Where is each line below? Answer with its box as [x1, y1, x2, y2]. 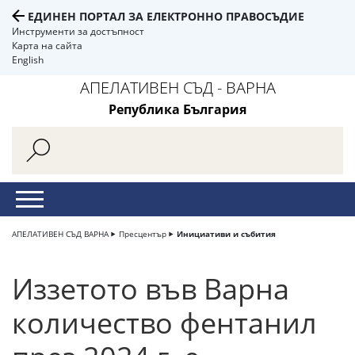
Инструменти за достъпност [12, 25, 144, 38]
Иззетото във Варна [12, 269, 289, 308]
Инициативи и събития [177, 228, 276, 239]
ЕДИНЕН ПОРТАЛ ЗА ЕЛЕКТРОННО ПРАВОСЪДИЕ [28, 9, 304, 24]
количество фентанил [12, 303, 317, 342]
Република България [109, 101, 246, 118]
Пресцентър [119, 228, 166, 239]
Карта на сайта [12, 39, 82, 52]
